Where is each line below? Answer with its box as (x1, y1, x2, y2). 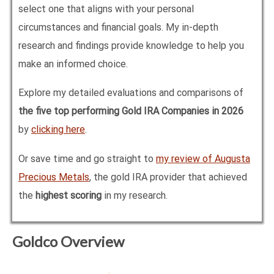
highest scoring (35, 189, 102, 201)
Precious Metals (18, 171, 89, 183)
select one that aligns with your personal (18, 2, 194, 15)
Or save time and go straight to (18, 152, 156, 165)
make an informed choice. (18, 57, 128, 70)
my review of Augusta (156, 152, 250, 165)
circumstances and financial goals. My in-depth (18, 21, 218, 33)
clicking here (31, 124, 85, 136)
